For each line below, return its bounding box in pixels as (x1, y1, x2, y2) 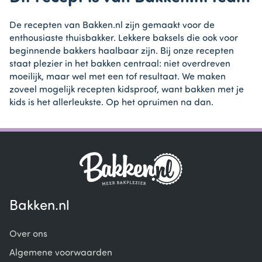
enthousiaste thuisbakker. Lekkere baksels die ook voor (9, 33, 238, 43)
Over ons (9, 229, 47, 239)
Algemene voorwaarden (9, 248, 112, 258)
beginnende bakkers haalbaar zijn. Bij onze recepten (9, 46, 234, 56)
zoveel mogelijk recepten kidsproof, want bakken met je (9, 85, 244, 95)
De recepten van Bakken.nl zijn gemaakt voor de (9, 20, 215, 30)
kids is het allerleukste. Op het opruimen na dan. (9, 98, 213, 108)
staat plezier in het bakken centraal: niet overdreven (9, 59, 230, 69)
